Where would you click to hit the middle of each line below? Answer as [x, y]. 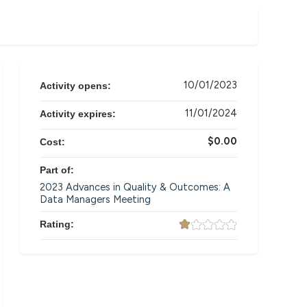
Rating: [58, 224]
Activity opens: [77, 86]
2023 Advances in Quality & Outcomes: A [135, 187]
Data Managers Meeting [95, 199]
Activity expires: [79, 114]
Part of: [58, 170]
